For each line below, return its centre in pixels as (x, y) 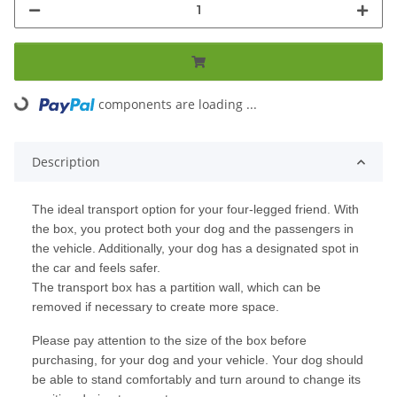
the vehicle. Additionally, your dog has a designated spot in (195, 249)
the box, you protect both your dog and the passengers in (193, 229)
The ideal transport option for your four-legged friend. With (195, 210)
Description (66, 162)
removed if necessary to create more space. (156, 307)
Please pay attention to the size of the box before (169, 341)
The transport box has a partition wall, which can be (176, 288)
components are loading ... (178, 105)
